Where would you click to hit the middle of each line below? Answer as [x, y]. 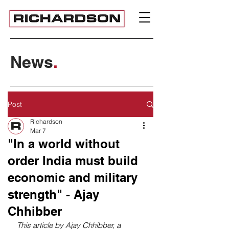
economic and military [73, 177]
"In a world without [64, 144]
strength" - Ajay [53, 194]
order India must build [73, 161]
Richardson [46, 121]
